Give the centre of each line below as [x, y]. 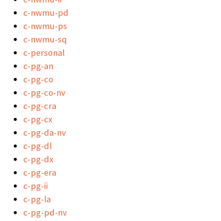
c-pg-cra [40, 106]
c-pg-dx [38, 159]
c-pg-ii [36, 185]
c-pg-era [40, 172]
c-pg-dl [37, 146]
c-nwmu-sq [45, 39]
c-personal [44, 52]
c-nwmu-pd [46, 12]
